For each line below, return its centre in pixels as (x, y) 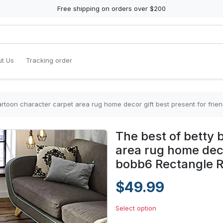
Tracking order (49, 60)
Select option (136, 208)
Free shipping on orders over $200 (111, 8)
